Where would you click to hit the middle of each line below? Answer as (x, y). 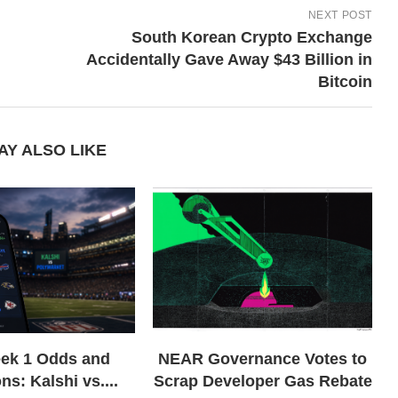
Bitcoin (345, 81)
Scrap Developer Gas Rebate (263, 382)
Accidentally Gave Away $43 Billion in (229, 59)
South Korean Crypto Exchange (251, 37)
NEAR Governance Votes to (263, 359)
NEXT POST (340, 15)
